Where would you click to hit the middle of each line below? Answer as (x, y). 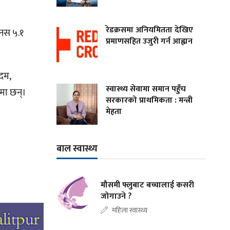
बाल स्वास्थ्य (77, 149)
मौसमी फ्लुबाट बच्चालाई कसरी (148, 185)
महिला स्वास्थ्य (130, 210)
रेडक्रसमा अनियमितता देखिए (150, 30)
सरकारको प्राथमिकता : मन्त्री (149, 101)
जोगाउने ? (117, 197)
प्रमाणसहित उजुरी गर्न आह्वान (149, 42)
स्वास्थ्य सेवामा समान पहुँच (146, 89)
